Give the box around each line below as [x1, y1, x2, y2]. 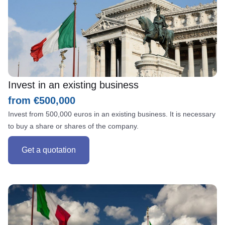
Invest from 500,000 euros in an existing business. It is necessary [8, 109, 215, 118]
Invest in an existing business [8, 79, 139, 90]
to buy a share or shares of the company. [8, 122, 139, 130]
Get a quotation [22, 145, 76, 154]
